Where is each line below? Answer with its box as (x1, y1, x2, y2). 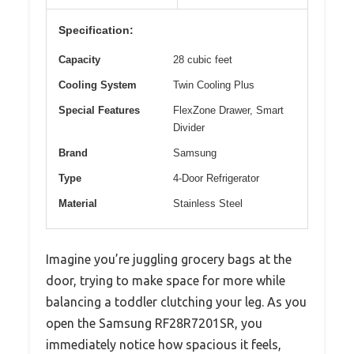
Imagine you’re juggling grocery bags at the (46, 252, 292, 267)
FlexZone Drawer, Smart (173, 104, 284, 117)
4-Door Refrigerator (173, 172, 259, 185)
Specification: (58, 24, 134, 37)
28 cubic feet (173, 54, 232, 66)
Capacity (58, 54, 100, 66)
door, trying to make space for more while (46, 273, 285, 288)
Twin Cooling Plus (173, 79, 254, 92)
